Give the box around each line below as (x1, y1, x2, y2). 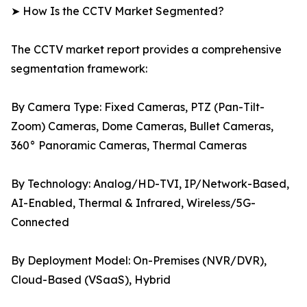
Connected (11, 215, 69, 230)
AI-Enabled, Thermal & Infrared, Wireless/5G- (11, 196, 256, 210)
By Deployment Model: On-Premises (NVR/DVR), (11, 254, 267, 268)
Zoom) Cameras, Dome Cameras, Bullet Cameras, (11, 119, 273, 134)
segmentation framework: (11, 62, 147, 76)
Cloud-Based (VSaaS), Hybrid (11, 273, 171, 287)
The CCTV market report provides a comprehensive (11, 42, 282, 57)
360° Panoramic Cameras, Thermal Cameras (11, 138, 247, 153)
